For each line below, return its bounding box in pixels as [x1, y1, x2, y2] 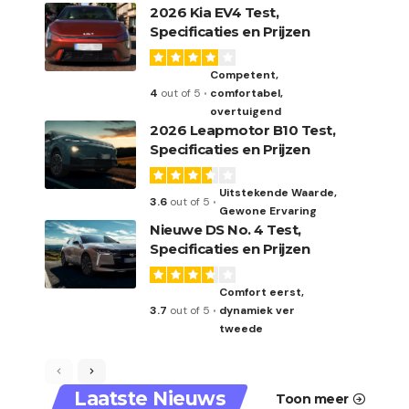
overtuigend [210, 104, 282, 119]
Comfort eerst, [219, 285, 305, 299]
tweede [219, 321, 264, 336]
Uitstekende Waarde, [219, 185, 338, 200]
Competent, [210, 68, 279, 82]
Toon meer [276, 390, 349, 407]
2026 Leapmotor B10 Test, [150, 121, 335, 139]
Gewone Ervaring [219, 204, 318, 218]
